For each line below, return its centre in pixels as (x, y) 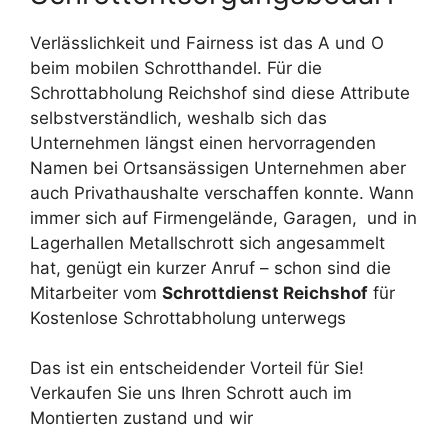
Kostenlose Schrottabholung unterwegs (188, 317)
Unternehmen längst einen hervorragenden (203, 142)
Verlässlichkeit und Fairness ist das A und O (207, 42)
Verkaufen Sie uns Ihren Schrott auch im (191, 393)
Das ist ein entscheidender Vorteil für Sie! (197, 368)
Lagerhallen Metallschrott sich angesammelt (207, 242)
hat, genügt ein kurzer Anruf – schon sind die (210, 267)
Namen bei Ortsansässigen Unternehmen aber (218, 167)
